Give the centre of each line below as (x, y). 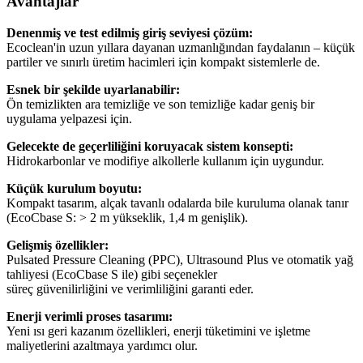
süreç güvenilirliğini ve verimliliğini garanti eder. (130, 288)
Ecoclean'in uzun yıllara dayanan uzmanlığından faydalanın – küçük (181, 47)
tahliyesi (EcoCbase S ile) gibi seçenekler (112, 274)
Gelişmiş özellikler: (58, 245)
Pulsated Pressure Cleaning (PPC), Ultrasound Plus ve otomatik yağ (180, 259)
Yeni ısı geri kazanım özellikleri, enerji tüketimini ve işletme (158, 331)
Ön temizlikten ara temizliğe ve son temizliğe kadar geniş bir (160, 104)
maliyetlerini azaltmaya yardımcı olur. (102, 345)
